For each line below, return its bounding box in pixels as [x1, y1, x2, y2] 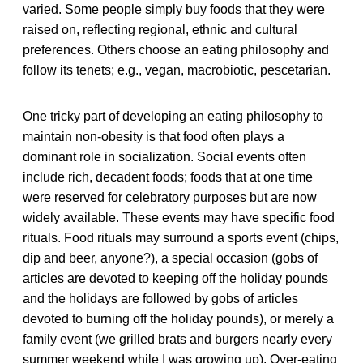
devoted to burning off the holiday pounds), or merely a [23, 311, 334, 326]
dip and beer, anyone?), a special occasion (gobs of [23, 250, 318, 265]
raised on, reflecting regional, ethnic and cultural [23, 22, 297, 36]
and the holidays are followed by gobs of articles [23, 291, 298, 305]
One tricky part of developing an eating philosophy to [23, 109, 323, 123]
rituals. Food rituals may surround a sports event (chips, [23, 230, 339, 245]
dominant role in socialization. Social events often [23, 149, 306, 164]
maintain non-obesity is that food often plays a [23, 129, 284, 143]
